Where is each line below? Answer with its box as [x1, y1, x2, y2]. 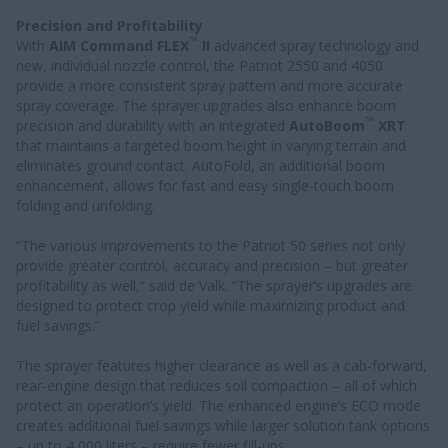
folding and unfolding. [16, 195, 155, 215]
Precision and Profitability [16, 15, 203, 35]
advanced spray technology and [210, 35, 419, 55]
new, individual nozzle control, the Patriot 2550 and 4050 [16, 55, 383, 75]
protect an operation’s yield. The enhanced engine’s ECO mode [16, 395, 421, 415]
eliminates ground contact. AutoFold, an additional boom [16, 155, 385, 175]
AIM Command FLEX [49, 35, 189, 55]
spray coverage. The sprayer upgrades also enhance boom [16, 95, 396, 115]
